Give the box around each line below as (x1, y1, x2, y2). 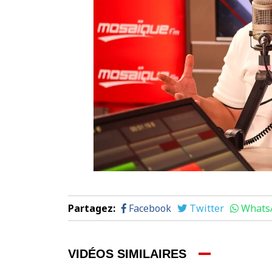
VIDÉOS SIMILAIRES (68, 246, 186, 260)
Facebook (129, 201, 171, 215)
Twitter (189, 201, 224, 215)
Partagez (68, 201, 113, 215)
